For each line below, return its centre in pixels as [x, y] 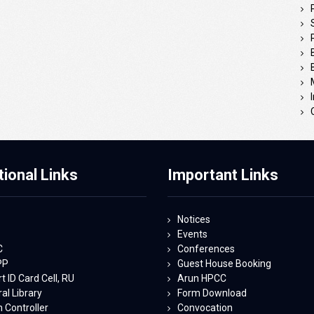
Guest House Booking [224, 263]
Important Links [223, 175]
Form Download [212, 293]
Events [192, 234]
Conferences [206, 248]
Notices [194, 219]
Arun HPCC [202, 278]
